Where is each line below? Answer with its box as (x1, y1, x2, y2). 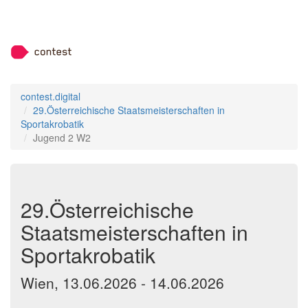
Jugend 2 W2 (33, 131, 91, 144)
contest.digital (21, 89, 80, 103)
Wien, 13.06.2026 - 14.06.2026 (21, 272, 224, 293)
